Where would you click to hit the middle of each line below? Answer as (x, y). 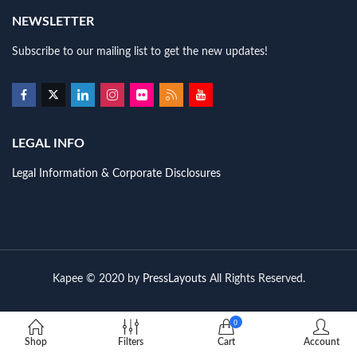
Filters (131, 342)
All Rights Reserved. (255, 279)
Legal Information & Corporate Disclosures (116, 174)
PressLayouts (174, 279)
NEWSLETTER (53, 22)
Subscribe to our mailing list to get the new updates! (140, 52)
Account (321, 342)
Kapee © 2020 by (97, 279)
